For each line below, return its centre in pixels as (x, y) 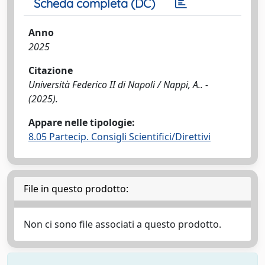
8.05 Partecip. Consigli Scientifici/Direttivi (119, 136)
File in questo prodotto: (76, 188)
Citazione (51, 70)
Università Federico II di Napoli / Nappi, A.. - (118, 84)
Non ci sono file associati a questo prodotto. (122, 224)
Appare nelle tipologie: (82, 122)
